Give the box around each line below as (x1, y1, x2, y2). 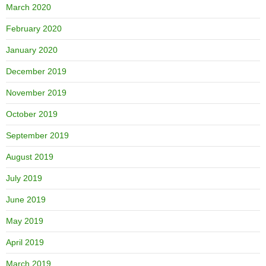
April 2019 (6, 237, 44, 247)
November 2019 (6, 87, 66, 97)
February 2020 (6, 23, 62, 33)
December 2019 (6, 66, 66, 76)
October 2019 (6, 109, 58, 119)
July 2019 (6, 173, 42, 183)
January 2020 (6, 45, 58, 55)
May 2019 (6, 216, 43, 226)
